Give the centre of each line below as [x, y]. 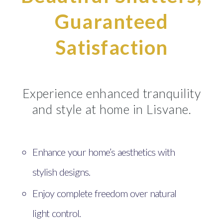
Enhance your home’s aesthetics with [104, 152]
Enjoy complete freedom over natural [105, 193]
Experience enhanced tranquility [111, 93]
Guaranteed [111, 21]
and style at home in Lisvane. [111, 109]
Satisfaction [111, 47]
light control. [57, 213]
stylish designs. [61, 171]
